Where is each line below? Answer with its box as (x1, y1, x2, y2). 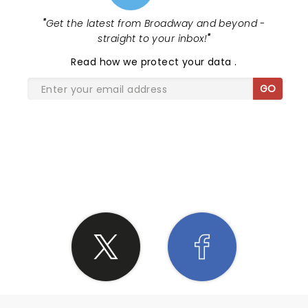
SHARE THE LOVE (89, 146, 219, 168)
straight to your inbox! (98, 32, 208, 45)
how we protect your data (99, 55, 235, 69)
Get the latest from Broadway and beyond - (45, 16, 265, 30)
